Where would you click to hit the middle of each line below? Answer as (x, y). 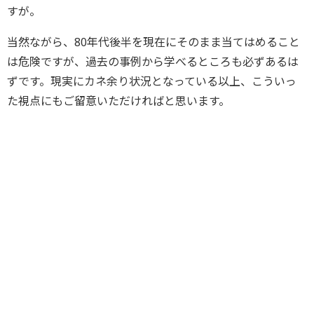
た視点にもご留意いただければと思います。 (118, 101)
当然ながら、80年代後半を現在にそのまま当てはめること (153, 42)
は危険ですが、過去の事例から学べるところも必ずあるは (153, 61)
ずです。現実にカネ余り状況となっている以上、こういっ (152, 81)
